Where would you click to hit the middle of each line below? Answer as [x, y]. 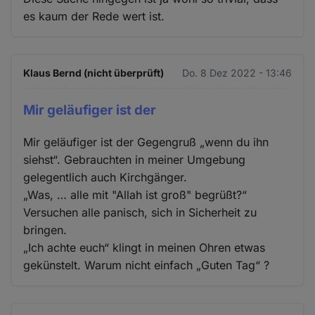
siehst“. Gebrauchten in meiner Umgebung [135, 160]
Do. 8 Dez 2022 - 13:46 [237, 73]
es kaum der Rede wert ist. [94, 17]
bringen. [45, 230]
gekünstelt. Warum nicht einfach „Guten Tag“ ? [147, 265]
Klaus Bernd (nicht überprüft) [94, 73]
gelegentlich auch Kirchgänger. [105, 178]
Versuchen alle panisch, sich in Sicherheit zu [140, 213]
